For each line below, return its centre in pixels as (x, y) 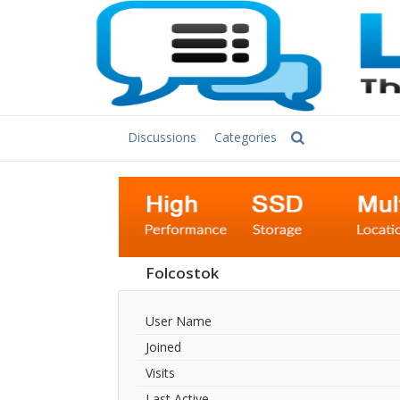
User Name (179, 321)
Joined (163, 347)
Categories (246, 137)
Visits (160, 373)
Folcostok (182, 273)
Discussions (162, 137)
